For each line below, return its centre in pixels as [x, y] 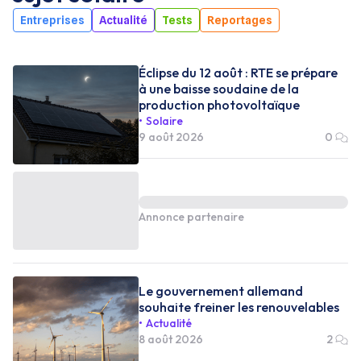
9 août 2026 [171, 137]
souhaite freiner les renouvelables [239, 307]
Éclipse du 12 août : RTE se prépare [238, 72]
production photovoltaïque [219, 104]
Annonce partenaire [191, 217]
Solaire [164, 120]
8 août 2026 [171, 340]
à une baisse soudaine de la [219, 88]
